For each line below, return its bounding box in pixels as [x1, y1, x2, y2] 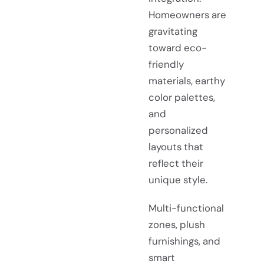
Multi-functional [148, 201, 224, 214]
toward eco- [148, 41, 207, 55]
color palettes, [148, 91, 215, 104]
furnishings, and [148, 234, 220, 247]
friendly [148, 58, 184, 71]
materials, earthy [148, 74, 225, 88]
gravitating [148, 25, 197, 38]
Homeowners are [148, 8, 226, 22]
